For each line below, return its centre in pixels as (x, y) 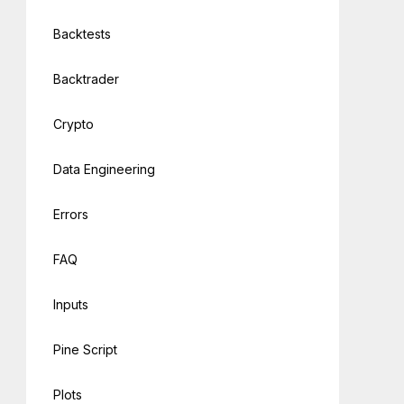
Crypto (74, 124)
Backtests (83, 34)
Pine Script (86, 350)
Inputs (71, 305)
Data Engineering (105, 170)
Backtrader (87, 79)
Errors (71, 215)
